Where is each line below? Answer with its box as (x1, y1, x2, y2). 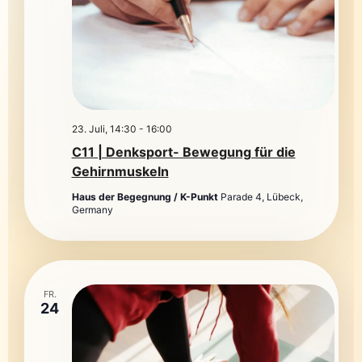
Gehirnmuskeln (71, 163, 169, 179)
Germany (71, 204, 113, 216)
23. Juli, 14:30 (71, 123, 137, 135)
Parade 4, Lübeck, (220, 191, 303, 203)
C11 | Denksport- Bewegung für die (71, 144, 296, 160)
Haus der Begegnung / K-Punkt (71, 191, 221, 203)
